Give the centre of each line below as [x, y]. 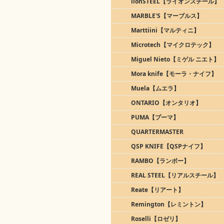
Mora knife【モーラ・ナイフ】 [174, 74]
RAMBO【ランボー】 [160, 161]
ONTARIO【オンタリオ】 [166, 103]
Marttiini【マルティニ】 [165, 30]
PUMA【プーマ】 [155, 117]
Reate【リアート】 [157, 190]
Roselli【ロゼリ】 [156, 219]
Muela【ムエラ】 [155, 88]
